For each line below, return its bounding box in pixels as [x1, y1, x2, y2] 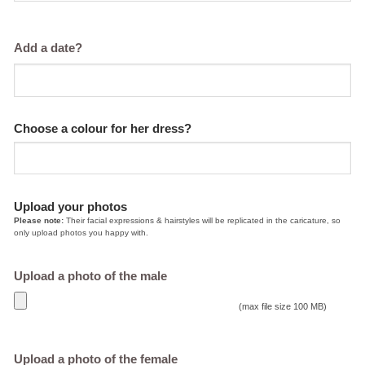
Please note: [14, 215, 64, 225]
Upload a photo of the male [14, 269, 167, 283]
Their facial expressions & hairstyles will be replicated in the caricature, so [64, 215, 341, 225]
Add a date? [14, 42, 82, 55]
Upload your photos [14, 200, 127, 213]
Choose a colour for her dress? [14, 122, 191, 136]
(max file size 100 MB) [239, 301, 327, 311]
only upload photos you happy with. [14, 227, 148, 237]
